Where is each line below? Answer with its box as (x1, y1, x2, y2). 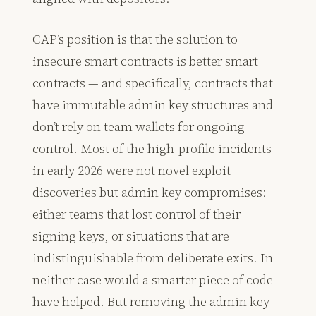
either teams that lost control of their (32, 205, 241, 224)
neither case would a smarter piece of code (32, 271, 274, 289)
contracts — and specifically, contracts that (32, 74, 274, 92)
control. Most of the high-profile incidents (32, 140, 272, 158)
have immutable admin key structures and (32, 96, 274, 114)
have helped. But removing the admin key (32, 293, 270, 311)
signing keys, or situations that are (32, 227, 230, 245)
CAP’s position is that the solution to (32, 30, 238, 49)
